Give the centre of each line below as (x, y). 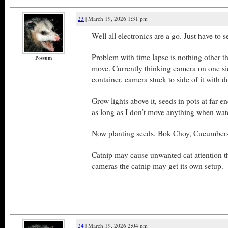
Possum (43, 58)
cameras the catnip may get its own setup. (158, 166)
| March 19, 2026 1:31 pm (116, 19)
